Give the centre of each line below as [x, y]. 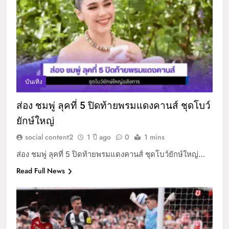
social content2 [49, 137]
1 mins [154, 137]
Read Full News [41, 171]
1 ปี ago [99, 137]
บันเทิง [34, 82]
